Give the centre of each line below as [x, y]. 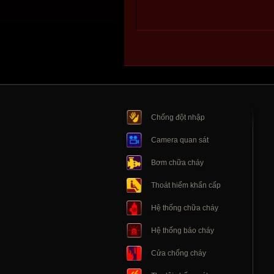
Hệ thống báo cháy [183, 230]
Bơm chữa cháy [177, 162]
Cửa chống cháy [179, 253]
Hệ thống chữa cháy [185, 208]
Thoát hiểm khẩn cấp [186, 185]
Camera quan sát [180, 140]
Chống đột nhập [178, 117]
